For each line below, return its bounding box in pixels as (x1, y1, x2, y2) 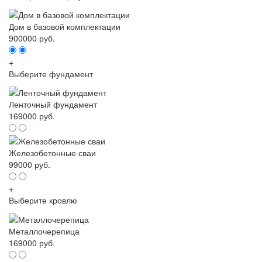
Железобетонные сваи (9, 147, 96, 159)
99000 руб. (9, 158, 50, 171)
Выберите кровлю (9, 194, 77, 206)
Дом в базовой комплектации (9, 20, 120, 32)
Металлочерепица (9, 225, 80, 237)
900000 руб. (9, 32, 55, 44)
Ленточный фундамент (9, 98, 97, 110)
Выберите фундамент (9, 67, 93, 80)
